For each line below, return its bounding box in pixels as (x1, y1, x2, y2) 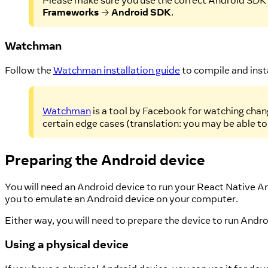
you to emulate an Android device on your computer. (5, 192, 238, 205)
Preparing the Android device (5, 150, 205, 169)
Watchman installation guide (53, 63, 180, 76)
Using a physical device (5, 237, 129, 252)
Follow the (5, 63, 53, 76)
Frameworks (42, 6, 99, 19)
